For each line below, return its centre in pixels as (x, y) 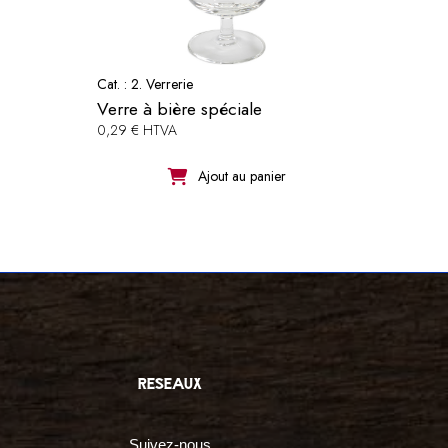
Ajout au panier (242, 176)
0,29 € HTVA (137, 129)
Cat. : (114, 83)
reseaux (170, 383)
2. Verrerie (162, 83)
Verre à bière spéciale (180, 108)
